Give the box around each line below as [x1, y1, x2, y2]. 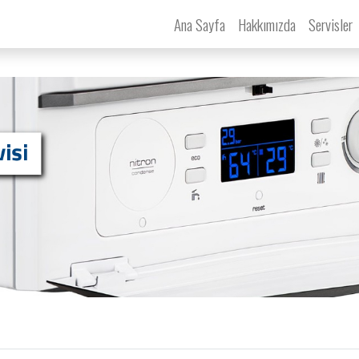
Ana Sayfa [173, 13, 225, 35]
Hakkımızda [237, 13, 296, 35]
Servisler [308, 13, 356, 35]
